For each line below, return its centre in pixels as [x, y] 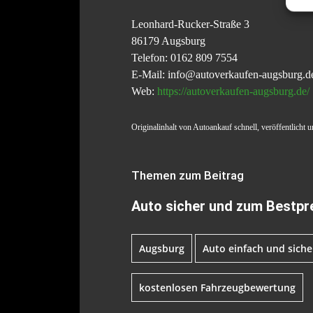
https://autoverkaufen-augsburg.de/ [233, 92]
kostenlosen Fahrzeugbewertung [217, 288]
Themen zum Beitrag [188, 176]
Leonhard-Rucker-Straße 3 [190, 24]
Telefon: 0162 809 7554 [184, 58]
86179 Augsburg [168, 41]
